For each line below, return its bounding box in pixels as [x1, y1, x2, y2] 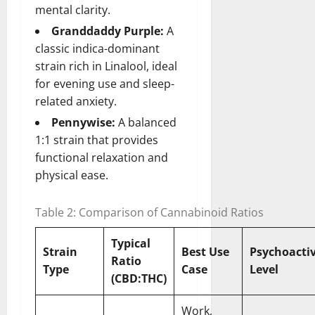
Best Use [181, 244, 229, 260]
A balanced [115, 115, 176, 131]
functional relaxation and [35, 150, 168, 166]
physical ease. [35, 167, 108, 184]
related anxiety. [35, 94, 117, 110]
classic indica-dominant [35, 41, 160, 57]
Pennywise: [51, 115, 115, 131]
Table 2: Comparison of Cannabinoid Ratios [35, 205, 264, 221]
